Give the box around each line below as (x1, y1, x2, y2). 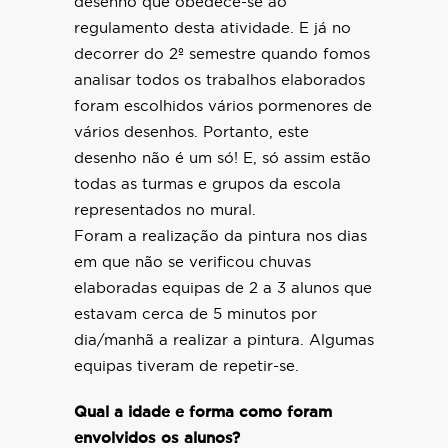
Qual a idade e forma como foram (74, 405, 332, 421)
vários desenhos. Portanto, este (74, 125, 309, 141)
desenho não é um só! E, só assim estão (74, 151, 371, 167)
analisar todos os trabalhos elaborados (74, 73, 365, 89)
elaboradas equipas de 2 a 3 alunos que (74, 281, 372, 297)
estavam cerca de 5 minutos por (74, 307, 317, 323)
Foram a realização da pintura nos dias (74, 229, 367, 245)
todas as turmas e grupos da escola (74, 177, 341, 193)
